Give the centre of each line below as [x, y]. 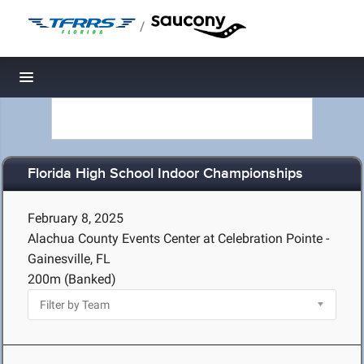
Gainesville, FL [69, 259]
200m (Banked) [72, 279]
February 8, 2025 [76, 218]
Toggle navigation [82, 82]
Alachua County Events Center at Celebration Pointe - [178, 238]
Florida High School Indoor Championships [165, 174]
